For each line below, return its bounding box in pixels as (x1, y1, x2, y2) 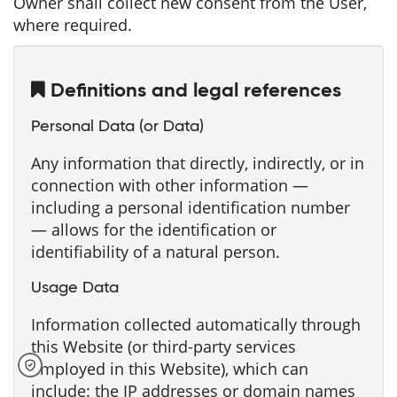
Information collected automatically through (31, 314, 361, 335)
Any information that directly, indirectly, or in (31, 152, 364, 174)
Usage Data (31, 280, 119, 296)
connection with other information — (31, 175, 308, 196)
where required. (13, 14, 132, 35)
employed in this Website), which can (31, 358, 308, 379)
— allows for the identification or (31, 219, 276, 240)
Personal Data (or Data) (31, 119, 204, 135)
